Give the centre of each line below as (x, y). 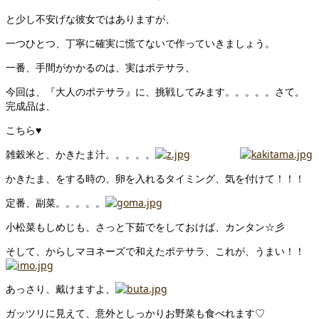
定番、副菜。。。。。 (56, 203)
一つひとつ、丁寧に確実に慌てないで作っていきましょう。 (140, 43)
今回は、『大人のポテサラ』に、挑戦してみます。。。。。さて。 (155, 92)
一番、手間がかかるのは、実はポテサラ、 (100, 68)
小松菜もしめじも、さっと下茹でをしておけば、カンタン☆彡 (145, 227)
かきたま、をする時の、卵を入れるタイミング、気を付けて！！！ (155, 179)
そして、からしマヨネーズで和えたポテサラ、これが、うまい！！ (155, 251)
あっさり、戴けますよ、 (61, 289)
